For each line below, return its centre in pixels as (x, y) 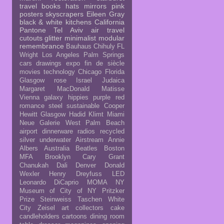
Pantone (32, 30)
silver (27, 140)
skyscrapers (65, 14)
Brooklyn (57, 157)
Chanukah (34, 165)
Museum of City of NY (58, 191)
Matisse (113, 89)
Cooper (114, 106)
